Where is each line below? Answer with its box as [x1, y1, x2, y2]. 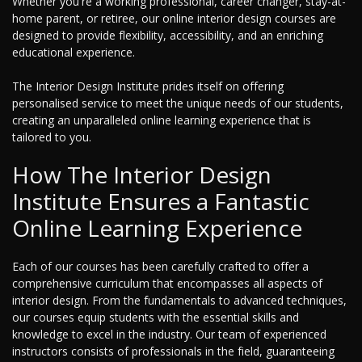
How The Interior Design [12, 159, 271, 191]
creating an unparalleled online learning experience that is [12, 112, 311, 128]
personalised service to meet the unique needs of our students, [12, 95, 343, 112]
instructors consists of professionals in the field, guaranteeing [12, 343, 335, 360]
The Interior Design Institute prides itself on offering [12, 78, 284, 95]
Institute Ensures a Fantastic [12, 186, 309, 217]
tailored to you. [12, 129, 91, 145]
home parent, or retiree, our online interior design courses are [12, 11, 336, 27]
